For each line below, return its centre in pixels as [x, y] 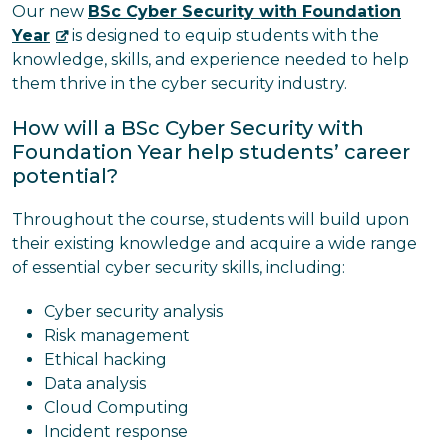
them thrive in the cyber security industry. [179, 83]
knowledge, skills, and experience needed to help [210, 59]
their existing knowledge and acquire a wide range [214, 243]
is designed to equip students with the [223, 35]
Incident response [116, 431]
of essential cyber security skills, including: [178, 267]
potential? [65, 176]
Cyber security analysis [133, 311]
